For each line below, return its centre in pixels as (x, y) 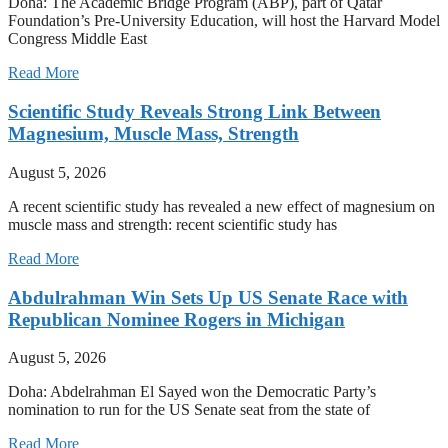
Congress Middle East (77, 39)
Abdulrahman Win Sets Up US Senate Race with (208, 297)
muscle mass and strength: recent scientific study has (172, 224)
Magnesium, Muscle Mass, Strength (153, 134)
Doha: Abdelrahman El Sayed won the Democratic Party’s (192, 392)
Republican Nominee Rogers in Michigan (176, 319)
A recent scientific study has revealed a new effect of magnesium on (221, 206)
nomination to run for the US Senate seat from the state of (189, 410)
